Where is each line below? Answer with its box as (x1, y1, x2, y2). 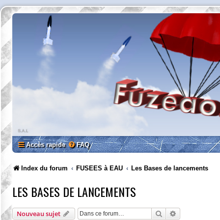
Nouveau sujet (17, 209, 60, 218)
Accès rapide (26, 141, 65, 148)
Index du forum (21, 165, 68, 172)
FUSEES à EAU (76, 165, 123, 172)
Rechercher (163, 209, 196, 218)
